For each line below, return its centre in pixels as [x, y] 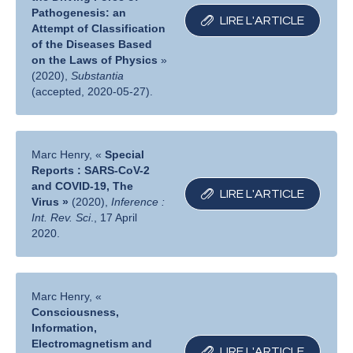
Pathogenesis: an [79, 13]
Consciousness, [76, 312]
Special [125, 155]
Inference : [138, 202]
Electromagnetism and [92, 344]
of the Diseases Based [92, 45]
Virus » [52, 202]
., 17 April [114, 218]
